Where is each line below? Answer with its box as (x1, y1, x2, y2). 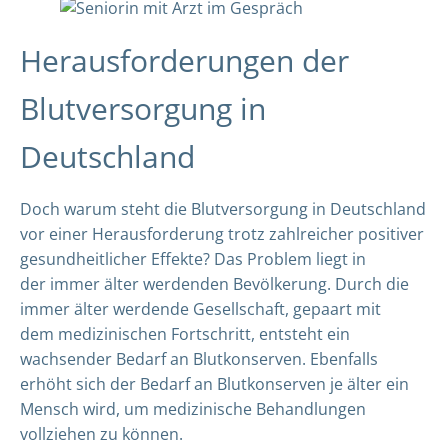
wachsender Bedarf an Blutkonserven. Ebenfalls (20, 348, 378, 370)
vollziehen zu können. (20, 423, 183, 445)
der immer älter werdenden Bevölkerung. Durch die (20, 273, 409, 295)
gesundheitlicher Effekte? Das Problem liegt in (20, 248, 366, 270)
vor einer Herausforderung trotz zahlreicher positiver (20, 223, 424, 245)
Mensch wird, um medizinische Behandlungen (20, 398, 366, 420)
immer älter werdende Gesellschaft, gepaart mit (20, 298, 381, 320)
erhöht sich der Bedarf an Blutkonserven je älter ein (20, 373, 409, 395)
